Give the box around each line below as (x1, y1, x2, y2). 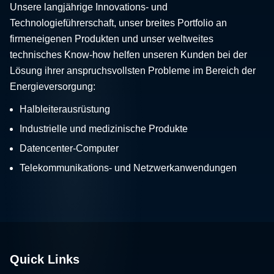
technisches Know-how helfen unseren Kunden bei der (10, 49, 247, 60)
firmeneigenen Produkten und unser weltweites (10, 33, 213, 44)
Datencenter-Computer (20, 143, 119, 154)
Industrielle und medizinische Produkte (20, 123, 188, 134)
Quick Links (10, 252, 80, 266)
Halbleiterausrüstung (20, 103, 110, 114)
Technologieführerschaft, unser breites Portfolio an (10, 17, 227, 28)
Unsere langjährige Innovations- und (10, 1, 168, 12)
